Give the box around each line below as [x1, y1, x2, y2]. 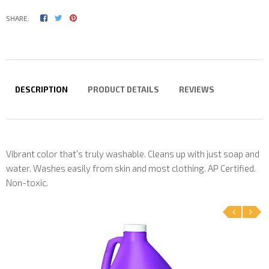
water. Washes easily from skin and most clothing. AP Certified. [6, 162, 256, 174]
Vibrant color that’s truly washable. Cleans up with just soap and [6, 148, 259, 159]
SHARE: [6, 13, 29, 22]
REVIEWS [179, 84, 215, 94]
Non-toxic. [6, 177, 48, 188]
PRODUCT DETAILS [88, 84, 160, 94]
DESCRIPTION [15, 84, 68, 94]
